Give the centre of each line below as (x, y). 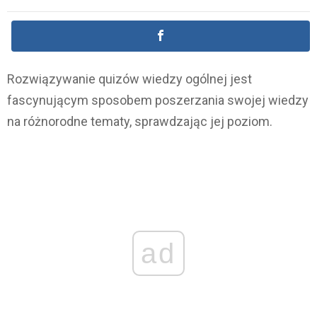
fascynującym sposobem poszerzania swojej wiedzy (158, 100)
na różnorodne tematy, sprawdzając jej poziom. (140, 122)
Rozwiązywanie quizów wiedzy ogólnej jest (129, 79)
